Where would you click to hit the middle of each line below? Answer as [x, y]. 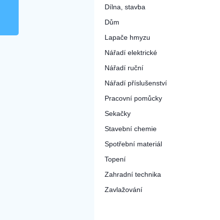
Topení [115, 159]
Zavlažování [124, 190]
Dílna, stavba [125, 7]
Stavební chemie [131, 129]
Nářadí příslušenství [136, 83]
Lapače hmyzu [127, 37]
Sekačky [118, 113]
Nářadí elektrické [131, 53]
